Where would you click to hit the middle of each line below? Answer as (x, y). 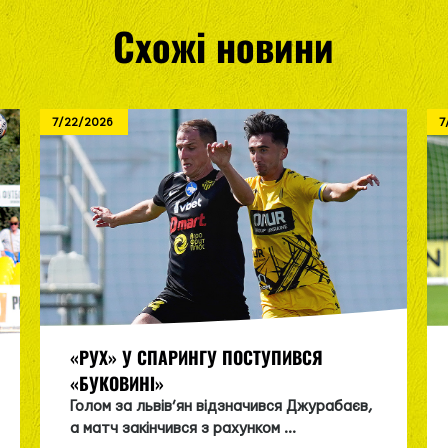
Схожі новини (224, 45)
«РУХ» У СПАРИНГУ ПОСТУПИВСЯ (197, 356)
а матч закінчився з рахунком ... (183, 428)
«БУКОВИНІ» (117, 382)
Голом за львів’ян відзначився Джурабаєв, (222, 406)
